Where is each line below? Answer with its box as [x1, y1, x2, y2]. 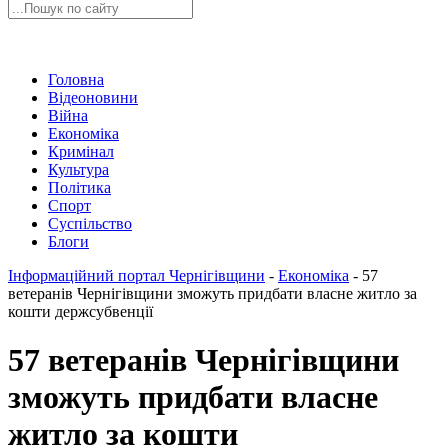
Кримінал [48, 143, 114, 160]
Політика [48, 179, 111, 196]
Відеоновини [48, 89, 138, 106]
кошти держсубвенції [8, 303, 153, 320]
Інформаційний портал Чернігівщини [8, 267, 265, 284]
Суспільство [48, 215, 132, 232]
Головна [48, 71, 104, 88]
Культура [48, 161, 109, 178]
